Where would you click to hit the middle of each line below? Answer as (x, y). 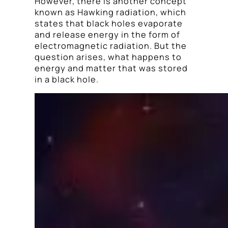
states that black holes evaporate (109, 23)
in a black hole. (67, 79)
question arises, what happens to (108, 57)
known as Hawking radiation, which (110, 12)
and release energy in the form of (107, 34)
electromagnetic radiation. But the (111, 46)
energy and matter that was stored (111, 68)
